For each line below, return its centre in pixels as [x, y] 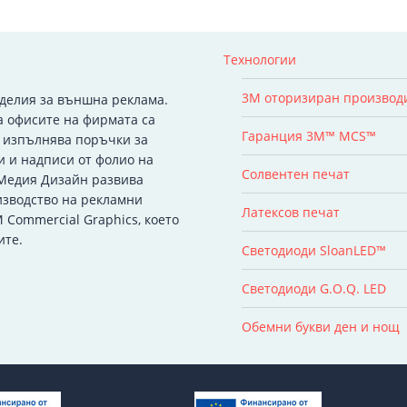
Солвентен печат [296, 174]
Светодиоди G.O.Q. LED [314, 288]
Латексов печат [291, 212]
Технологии [260, 59]
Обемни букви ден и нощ [321, 326]
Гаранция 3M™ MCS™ [309, 135]
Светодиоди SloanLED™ [314, 250]
